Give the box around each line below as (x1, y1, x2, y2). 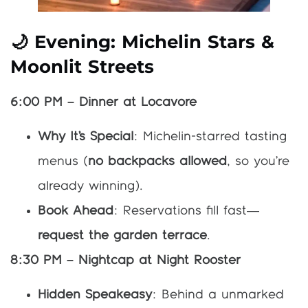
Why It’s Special (38, 130, 133, 143)
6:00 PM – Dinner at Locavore (10, 96, 197, 109)
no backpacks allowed (88, 155, 227, 168)
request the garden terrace (38, 229, 207, 242)
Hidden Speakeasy (38, 289, 152, 302)
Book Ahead (38, 204, 113, 217)
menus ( (38, 155, 88, 168)
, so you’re (227, 155, 289, 168)
